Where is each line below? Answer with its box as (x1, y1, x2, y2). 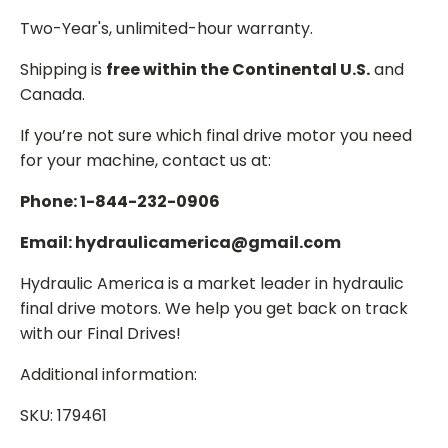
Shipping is (20, 57, 106, 81)
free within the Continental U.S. (106, 57, 370, 81)
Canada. (20, 82, 85, 106)
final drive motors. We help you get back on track (20, 296, 408, 320)
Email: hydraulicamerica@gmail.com (20, 230, 341, 254)
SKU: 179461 (20, 403, 107, 427)
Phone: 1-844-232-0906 (20, 189, 220, 213)
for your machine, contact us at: (20, 148, 271, 172)
